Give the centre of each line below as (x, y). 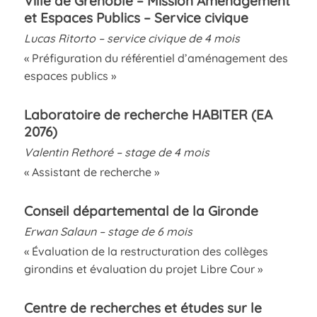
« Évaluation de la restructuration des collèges (146, 251)
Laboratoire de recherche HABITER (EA (148, 114)
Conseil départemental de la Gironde (141, 211)
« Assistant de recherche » (91, 172)
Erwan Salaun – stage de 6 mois (108, 231)
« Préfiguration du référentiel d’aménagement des (156, 58)
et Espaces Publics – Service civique (136, 17)
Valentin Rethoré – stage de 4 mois (116, 152)
